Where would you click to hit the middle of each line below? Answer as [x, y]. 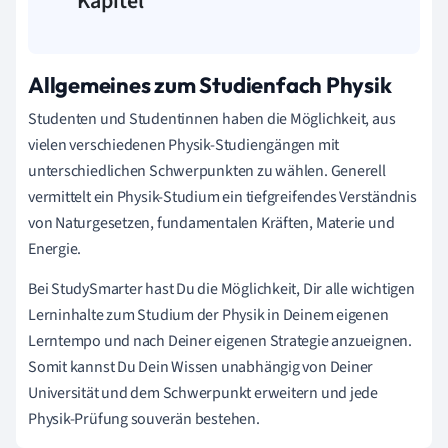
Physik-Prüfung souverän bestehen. [144, 418]
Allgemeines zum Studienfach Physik [210, 84]
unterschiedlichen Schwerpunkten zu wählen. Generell [207, 170]
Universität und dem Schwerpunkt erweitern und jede [203, 392]
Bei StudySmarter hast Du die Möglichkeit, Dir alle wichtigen [221, 288]
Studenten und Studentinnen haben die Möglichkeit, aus [212, 118]
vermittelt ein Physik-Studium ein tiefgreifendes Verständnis [222, 196]
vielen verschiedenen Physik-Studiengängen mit [184, 144]
